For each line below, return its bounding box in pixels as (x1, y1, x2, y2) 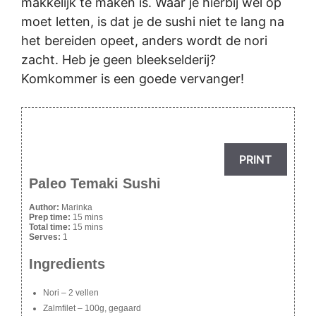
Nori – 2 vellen (43, 287, 99, 298)
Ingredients (29, 255, 105, 272)
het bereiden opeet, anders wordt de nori (21, 32, 267, 48)
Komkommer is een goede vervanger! (21, 71, 244, 86)
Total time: (29, 221, 73, 232)
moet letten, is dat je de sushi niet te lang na (21, 13, 284, 29)
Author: (29, 202, 61, 212)
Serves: (29, 231, 63, 242)
